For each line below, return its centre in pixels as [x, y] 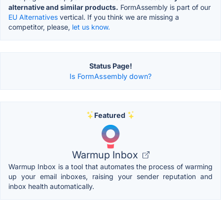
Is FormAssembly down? [110, 76]
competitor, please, [40, 27]
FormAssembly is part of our [165, 7]
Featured [110, 115]
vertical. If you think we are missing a [118, 17]
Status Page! [110, 66]
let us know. [91, 27]
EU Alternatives [33, 17]
